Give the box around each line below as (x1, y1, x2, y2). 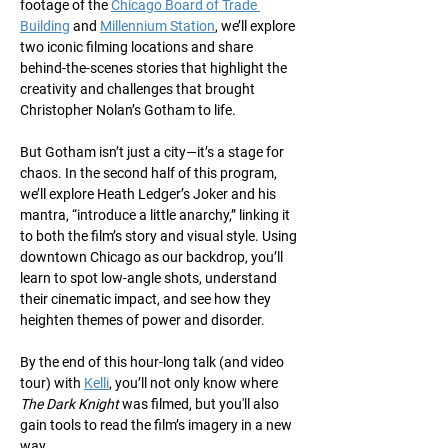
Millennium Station (100, 18, 215, 34)
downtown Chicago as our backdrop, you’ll (20, 249, 286, 265)
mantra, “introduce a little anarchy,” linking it (20, 207, 293, 223)
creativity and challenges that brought (20, 81, 258, 97)
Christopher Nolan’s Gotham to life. (20, 102, 236, 118)
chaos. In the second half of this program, (20, 165, 280, 181)
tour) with (20, 375, 84, 391)
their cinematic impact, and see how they (20, 291, 274, 307)
